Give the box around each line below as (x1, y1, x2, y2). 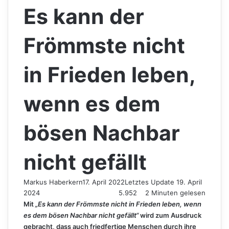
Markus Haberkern (24, 177, 82, 186)
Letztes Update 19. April (125, 177, 202, 186)
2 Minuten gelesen (143, 188, 205, 197)
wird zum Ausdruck (139, 211, 201, 219)
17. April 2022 (82, 177, 125, 186)
